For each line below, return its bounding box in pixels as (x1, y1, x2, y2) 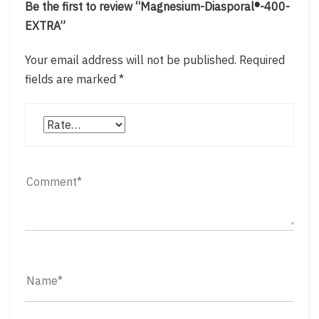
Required (239, 52, 285, 67)
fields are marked (25, 71, 119, 86)
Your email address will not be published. (25, 52, 236, 67)
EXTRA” (25, 18, 66, 33)
